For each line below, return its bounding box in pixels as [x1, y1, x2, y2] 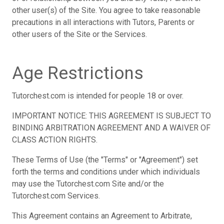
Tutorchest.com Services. [12, 191, 100, 200]
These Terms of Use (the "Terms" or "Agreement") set [12, 155, 198, 164]
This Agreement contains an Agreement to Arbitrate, [12, 211, 192, 220]
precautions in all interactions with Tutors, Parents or [12, 17, 194, 27]
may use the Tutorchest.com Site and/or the [12, 179, 164, 188]
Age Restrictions [12, 63, 143, 83]
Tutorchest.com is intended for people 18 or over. [12, 91, 183, 100]
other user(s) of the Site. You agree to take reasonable [12, 5, 200, 15]
